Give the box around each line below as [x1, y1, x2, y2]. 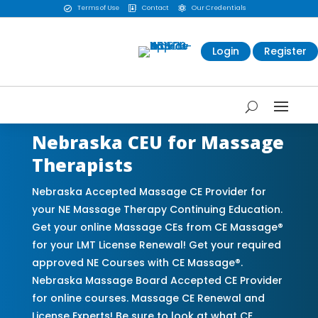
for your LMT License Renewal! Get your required [31, 237, 281, 252]
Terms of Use [77, 4, 119, 13]
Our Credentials [191, 4, 246, 13]
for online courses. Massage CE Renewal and [31, 290, 265, 305]
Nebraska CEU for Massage [31, 129, 284, 154]
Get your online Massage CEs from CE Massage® [31, 219, 283, 234]
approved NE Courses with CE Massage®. [31, 255, 243, 270]
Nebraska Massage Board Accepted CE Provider [31, 273, 283, 287]
